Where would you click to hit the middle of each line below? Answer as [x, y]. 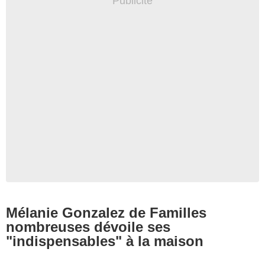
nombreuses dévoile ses [88, 227]
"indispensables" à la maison [105, 241]
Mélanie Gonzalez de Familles [106, 212]
